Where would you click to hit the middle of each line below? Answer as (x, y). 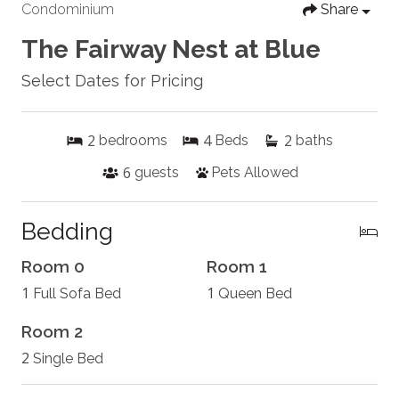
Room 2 (52, 332)
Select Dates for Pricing (112, 81)
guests (156, 173)
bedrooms (133, 141)
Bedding (67, 232)
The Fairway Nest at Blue (171, 50)
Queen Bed (255, 294)
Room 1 (237, 267)
